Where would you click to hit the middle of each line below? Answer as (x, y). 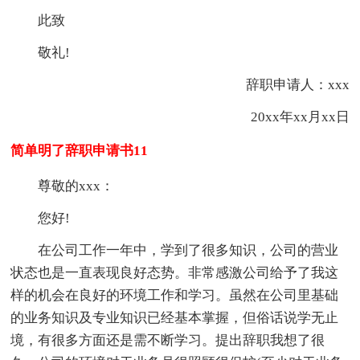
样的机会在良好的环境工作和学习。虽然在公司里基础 (175, 296)
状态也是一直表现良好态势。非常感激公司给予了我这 (175, 273)
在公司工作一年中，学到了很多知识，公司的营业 (188, 251)
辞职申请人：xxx (284, 85)
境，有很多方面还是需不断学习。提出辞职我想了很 (168, 341)
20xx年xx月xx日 (286, 117)
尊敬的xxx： (76, 186)
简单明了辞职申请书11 (80, 151)
